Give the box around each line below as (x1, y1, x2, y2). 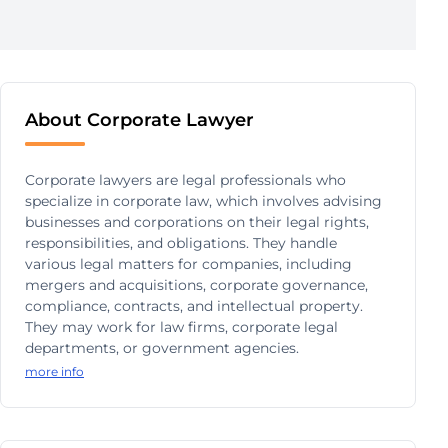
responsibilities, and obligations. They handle (25, 234, 337, 252)
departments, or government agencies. (25, 339, 299, 357)
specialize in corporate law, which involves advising (25, 192, 382, 210)
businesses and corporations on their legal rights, (25, 213, 369, 231)
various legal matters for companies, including (25, 255, 352, 273)
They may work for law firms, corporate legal (25, 318, 338, 336)
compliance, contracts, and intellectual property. (25, 297, 363, 315)
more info (25, 364, 84, 379)
